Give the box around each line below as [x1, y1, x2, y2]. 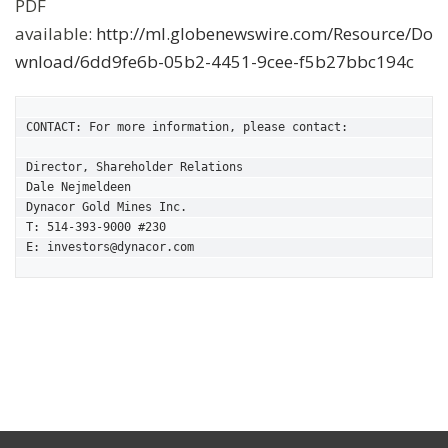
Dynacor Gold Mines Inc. [26, 200, 187, 214]
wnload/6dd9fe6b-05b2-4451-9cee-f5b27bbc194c [15, 50, 414, 73]
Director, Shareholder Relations [26, 160, 243, 174]
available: [15, 22, 96, 45]
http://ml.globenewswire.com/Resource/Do [96, 22, 433, 45]
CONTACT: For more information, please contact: [26, 120, 348, 134]
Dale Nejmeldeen [26, 180, 131, 194]
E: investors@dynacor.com [26, 240, 194, 254]
